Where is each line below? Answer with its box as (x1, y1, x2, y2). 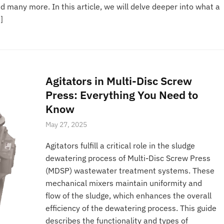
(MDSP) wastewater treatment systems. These (45, 165, 215, 176)
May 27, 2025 (45, 120, 87, 129)
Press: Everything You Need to (45, 87, 198, 102)
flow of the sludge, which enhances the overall (45, 190, 212, 201)
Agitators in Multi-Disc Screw (45, 73, 192, 88)
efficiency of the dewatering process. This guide (45, 203, 217, 213)
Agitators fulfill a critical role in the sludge (45, 140, 195, 151)
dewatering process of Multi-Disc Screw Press (45, 153, 211, 163)
